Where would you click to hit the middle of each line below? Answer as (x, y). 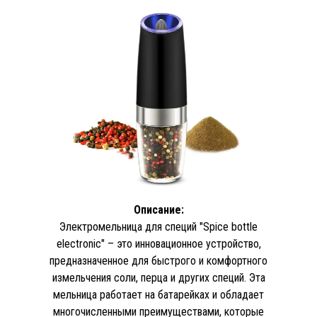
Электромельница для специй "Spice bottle (158, 227)
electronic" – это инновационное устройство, (158, 244)
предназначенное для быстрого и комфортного (158, 261)
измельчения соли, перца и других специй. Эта (158, 278)
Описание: (158, 210)
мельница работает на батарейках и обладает (158, 295)
